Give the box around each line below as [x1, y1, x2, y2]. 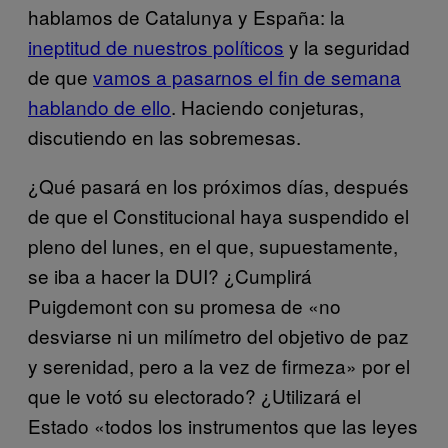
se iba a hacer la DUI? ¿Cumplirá [28, 261, 312, 289]
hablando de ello [28, 92, 171, 120]
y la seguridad [284, 32, 410, 60]
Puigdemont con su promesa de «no [28, 291, 341, 319]
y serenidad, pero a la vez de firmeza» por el [28, 351, 410, 379]
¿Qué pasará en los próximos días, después [28, 171, 409, 199]
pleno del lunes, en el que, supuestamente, [28, 231, 398, 259]
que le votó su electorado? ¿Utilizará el [28, 381, 361, 409]
